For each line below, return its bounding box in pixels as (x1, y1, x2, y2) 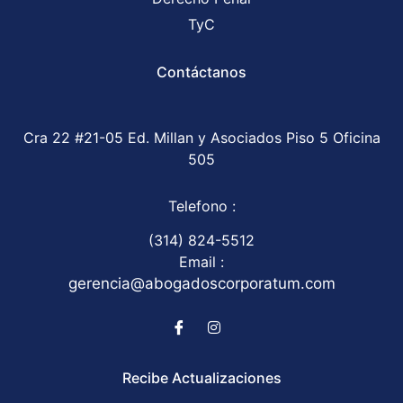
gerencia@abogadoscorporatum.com (67, 274, 336, 293)
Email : (179, 253, 224, 272)
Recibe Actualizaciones (121, 369, 282, 388)
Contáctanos (157, 63, 246, 82)
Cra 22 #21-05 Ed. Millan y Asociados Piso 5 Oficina (22, 129, 381, 148)
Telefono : (167, 196, 236, 215)
